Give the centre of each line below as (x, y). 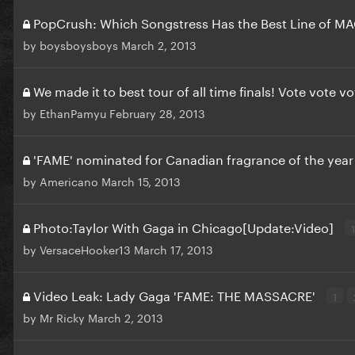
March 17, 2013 (174, 248)
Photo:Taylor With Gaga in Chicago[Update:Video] (185, 226)
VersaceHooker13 (85, 248)
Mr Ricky (62, 317)
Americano (69, 180)
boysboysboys (79, 44)
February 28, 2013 (157, 112)
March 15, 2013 (141, 180)
